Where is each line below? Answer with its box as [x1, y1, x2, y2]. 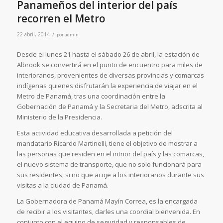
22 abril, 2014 [16, 30, 50, 38]
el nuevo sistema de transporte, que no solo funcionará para [16, 159, 202, 169]
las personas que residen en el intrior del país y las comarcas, [16, 149, 204, 158]
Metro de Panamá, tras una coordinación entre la [16, 91, 165, 101]
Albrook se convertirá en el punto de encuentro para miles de [16, 60, 203, 69]
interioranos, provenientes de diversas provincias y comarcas [16, 70, 204, 80]
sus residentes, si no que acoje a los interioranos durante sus [16, 170, 204, 179]
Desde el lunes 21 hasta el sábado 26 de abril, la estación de [16, 49, 200, 59]
